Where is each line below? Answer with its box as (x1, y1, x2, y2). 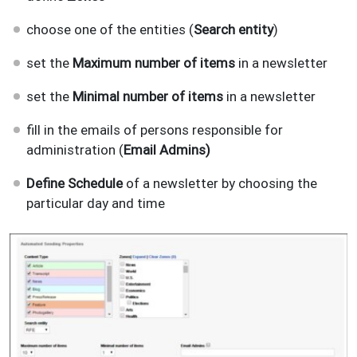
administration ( (26, 140, 124, 159)
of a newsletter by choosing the (126, 174, 318, 192)
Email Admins (124, 140, 206, 159)
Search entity (194, 20, 274, 38)
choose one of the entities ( (26, 20, 194, 38)
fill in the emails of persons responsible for (26, 120, 284, 139)
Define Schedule (26, 174, 124, 192)
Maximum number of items (73, 53, 239, 72)
